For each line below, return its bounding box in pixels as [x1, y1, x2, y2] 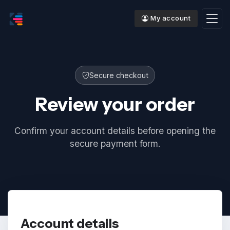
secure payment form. [69, 138, 161, 149]
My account [150, 14, 191, 23]
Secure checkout [89, 71, 148, 80]
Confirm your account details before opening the [14, 125, 216, 137]
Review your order [35, 93, 195, 116]
